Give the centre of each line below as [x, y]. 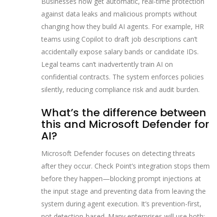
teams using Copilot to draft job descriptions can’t [119, 39]
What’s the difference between [124, 112]
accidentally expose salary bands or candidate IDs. [120, 51]
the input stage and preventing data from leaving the [124, 191]
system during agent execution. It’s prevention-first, [121, 204]
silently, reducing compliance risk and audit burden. [120, 89]
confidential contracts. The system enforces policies [123, 77]
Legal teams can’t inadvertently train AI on [107, 64]
